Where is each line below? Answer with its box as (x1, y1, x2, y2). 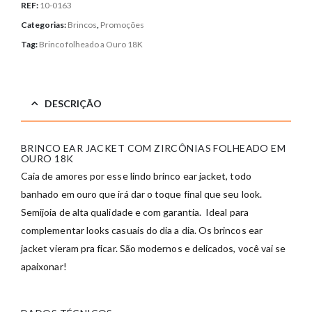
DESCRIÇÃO (45, 97, 102, 110)
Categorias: (21, 19, 68, 31)
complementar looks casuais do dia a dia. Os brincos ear (21, 224, 263, 237)
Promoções (100, 19, 144, 31)
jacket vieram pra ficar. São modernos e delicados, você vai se (21, 242, 286, 255)
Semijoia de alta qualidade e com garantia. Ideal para (21, 206, 249, 219)
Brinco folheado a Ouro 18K (39, 38, 143, 49)
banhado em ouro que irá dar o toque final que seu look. (21, 188, 262, 201)
